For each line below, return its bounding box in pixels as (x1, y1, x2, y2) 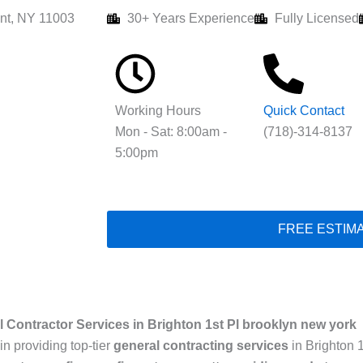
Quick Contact (263, 104, 345, 117)
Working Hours (115, 104, 201, 117)
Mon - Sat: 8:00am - (115, 125, 227, 139)
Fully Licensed (275, 11, 359, 25)
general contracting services (113, 339, 288, 352)
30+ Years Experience (127, 11, 254, 25)
